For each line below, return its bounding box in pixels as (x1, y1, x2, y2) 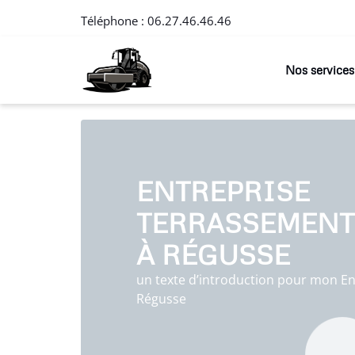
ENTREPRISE (136, 174, 310, 208)
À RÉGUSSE (136, 238, 290, 272)
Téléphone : (81, 12, 147, 29)
